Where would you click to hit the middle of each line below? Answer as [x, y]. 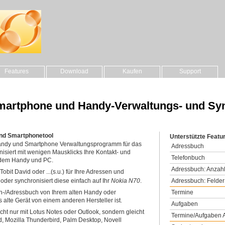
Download [74, 71]
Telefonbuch [188, 157]
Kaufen [132, 71]
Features [17, 71]
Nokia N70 [126, 181]
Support [190, 71]
